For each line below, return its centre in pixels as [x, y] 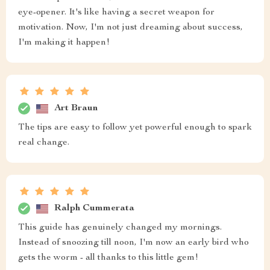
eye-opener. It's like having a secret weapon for [116, 13]
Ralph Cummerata [94, 208]
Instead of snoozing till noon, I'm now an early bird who [133, 243]
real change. [44, 143]
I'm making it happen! [64, 43]
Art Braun [76, 108]
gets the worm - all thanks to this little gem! [108, 258]
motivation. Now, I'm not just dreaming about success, [130, 28]
